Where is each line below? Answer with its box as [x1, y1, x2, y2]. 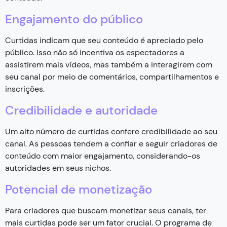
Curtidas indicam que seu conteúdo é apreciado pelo [5, 34, 203, 46]
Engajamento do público [5, 11, 143, 27]
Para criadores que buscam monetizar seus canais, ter [5, 205, 206, 216]
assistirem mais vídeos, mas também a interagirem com [5, 59, 212, 70]
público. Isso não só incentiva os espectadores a [5, 47, 184, 58]
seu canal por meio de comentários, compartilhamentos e [5, 71, 219, 82]
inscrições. [5, 83, 45, 94]
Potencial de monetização [5, 181, 152, 197]
